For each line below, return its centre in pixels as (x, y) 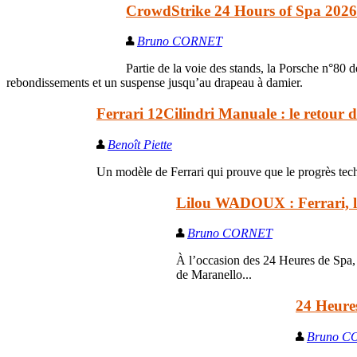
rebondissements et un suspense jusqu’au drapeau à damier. (155, 83)
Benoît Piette (140, 144)
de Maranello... (214, 275)
